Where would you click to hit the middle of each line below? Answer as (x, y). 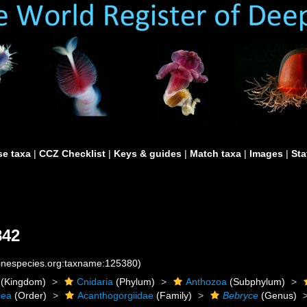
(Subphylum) (256, 282)
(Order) (29, 295)
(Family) (173, 295)
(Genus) (278, 295)
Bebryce (241, 295)
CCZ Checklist (72, 153)
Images (266, 153)
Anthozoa (207, 282)
